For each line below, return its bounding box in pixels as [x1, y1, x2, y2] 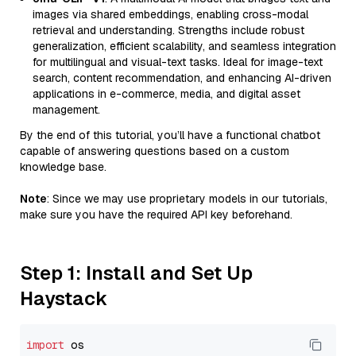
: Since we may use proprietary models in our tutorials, [47, 192, 327, 206]
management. [33, 103, 100, 117]
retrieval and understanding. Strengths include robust [33, 23, 304, 37]
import [26, 338, 64, 352]
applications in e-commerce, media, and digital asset [33, 87, 300, 101]
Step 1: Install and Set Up [20, 261, 253, 285]
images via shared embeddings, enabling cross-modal [33, 7, 308, 21]
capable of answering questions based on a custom [20, 144, 289, 158]
